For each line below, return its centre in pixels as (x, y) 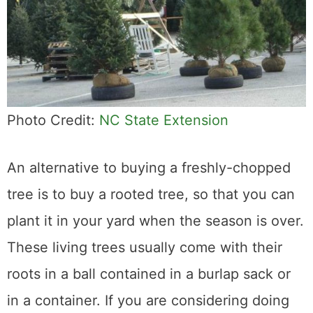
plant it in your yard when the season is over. (155, 220)
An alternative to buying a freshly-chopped (149, 167)
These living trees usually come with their (145, 247)
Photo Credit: (53, 120)
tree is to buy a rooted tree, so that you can (151, 194)
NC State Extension (164, 120)
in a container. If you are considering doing (148, 300)
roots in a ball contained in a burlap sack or (149, 274)
